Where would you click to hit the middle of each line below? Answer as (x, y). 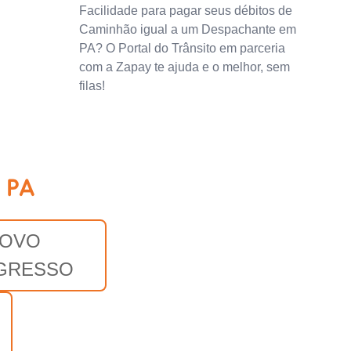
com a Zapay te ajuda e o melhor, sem (185, 67)
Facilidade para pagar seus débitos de (186, 10)
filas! (92, 85)
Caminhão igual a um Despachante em (188, 29)
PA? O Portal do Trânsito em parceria (183, 48)
